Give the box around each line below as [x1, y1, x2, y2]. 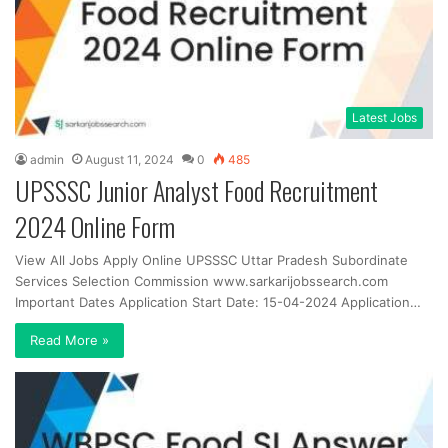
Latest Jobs [352, 110, 417, 126]
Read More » [30, 332, 109, 349]
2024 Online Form [15, 207, 175, 247]
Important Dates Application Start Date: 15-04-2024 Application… [15, 294, 421, 311]
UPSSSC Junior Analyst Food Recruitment [15, 171, 378, 211]
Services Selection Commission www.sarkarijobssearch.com [15, 273, 388, 290]
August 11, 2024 [85, 152, 174, 168]
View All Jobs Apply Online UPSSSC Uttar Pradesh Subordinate [15, 252, 408, 269]
